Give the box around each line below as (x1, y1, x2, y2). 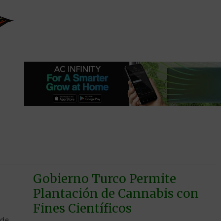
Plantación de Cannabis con (33, 185, 199, 201)
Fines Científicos (33, 200, 132, 216)
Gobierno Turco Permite (33, 171, 176, 186)
